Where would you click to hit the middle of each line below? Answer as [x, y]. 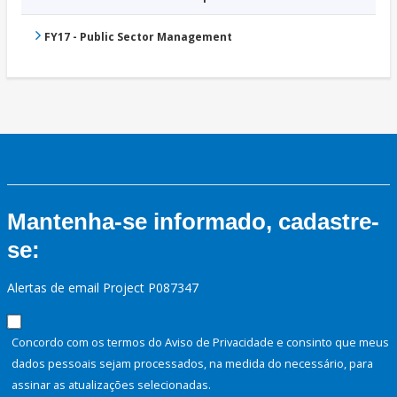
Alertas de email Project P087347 [103, 288]
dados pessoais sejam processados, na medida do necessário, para [192, 364]
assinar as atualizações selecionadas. [111, 385]
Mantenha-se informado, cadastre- [193, 222]
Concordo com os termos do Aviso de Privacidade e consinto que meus [200, 343]
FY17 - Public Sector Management [138, 37]
